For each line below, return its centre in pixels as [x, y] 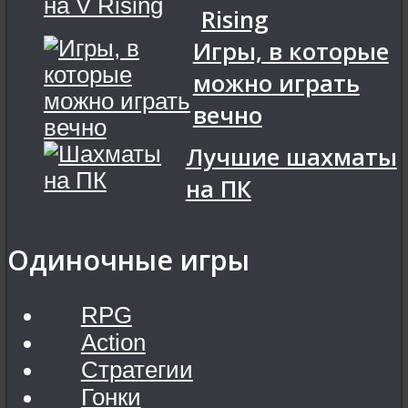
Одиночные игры [128, 260]
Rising [235, 19]
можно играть [276, 83]
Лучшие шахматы [291, 157]
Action [113, 342]
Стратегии [137, 370]
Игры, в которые [291, 51]
